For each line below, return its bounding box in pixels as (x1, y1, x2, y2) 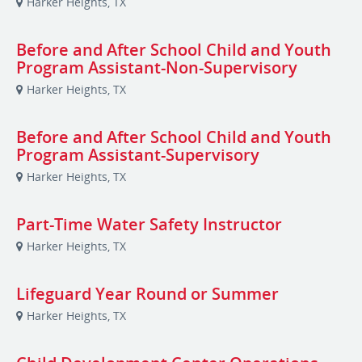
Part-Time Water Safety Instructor (16, 213, 282, 235)
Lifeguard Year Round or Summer (16, 283, 279, 305)
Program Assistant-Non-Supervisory (16, 57, 297, 78)
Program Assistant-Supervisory (16, 144, 259, 166)
